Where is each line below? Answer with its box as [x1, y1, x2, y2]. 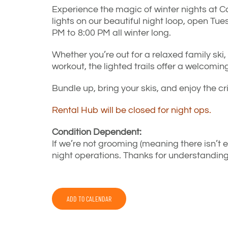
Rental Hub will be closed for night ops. [52, 105, 213, 115]
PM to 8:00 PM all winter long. [52, 28, 171, 38]
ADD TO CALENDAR [67, 194, 111, 203]
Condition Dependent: [52, 127, 141, 137]
